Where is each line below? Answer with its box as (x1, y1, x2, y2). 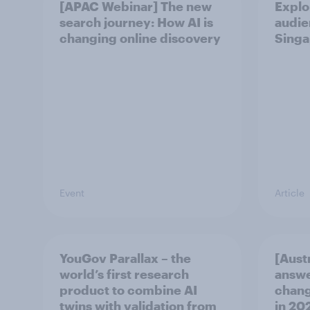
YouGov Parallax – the (60, 250, 191, 266)
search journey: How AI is (60, 15, 213, 30)
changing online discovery (60, 30, 221, 46)
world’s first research (60, 266, 189, 282)
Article (275, 187, 304, 199)
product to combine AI (60, 282, 197, 298)
